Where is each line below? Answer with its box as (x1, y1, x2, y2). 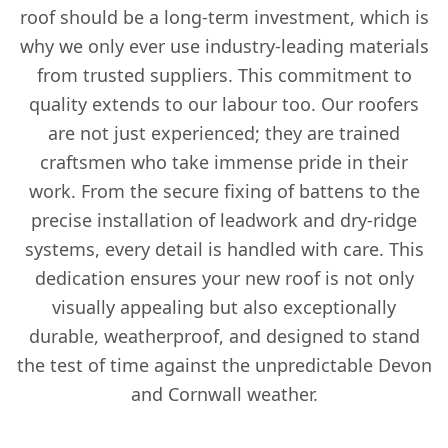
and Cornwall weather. (130, 382, 318, 406)
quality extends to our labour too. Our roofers (29, 92, 419, 116)
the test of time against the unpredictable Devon (16, 353, 432, 377)
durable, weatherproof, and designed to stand (28, 324, 420, 348)
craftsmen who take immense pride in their (40, 150, 408, 174)
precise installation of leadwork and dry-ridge (31, 208, 417, 232)
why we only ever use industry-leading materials (19, 34, 429, 58)
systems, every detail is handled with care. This (24, 237, 424, 261)
